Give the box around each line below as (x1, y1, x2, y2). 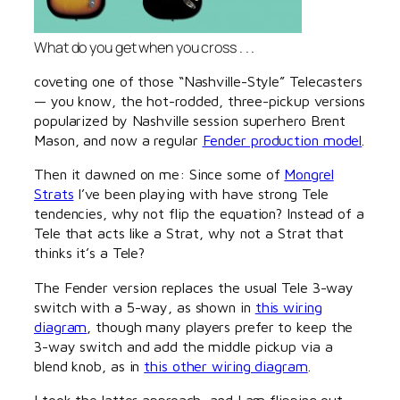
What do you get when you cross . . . (34, 37, 255, 57)
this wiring (254, 297, 322, 315)
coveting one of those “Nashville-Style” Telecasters (34, 72, 362, 90)
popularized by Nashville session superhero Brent (34, 112, 346, 129)
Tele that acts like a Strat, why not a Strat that (34, 224, 345, 242)
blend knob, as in (34, 356, 145, 374)
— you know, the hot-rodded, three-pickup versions (34, 92, 366, 110)
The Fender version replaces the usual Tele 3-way (34, 278, 354, 296)
